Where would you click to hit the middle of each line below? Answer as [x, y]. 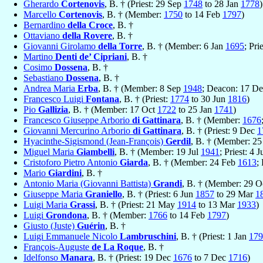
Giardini [65, 173]
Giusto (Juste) [50, 226]
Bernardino [45, 25]
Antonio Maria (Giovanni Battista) [88, 184]
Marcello [41, 15]
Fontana [102, 99]
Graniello [104, 194]
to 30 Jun [208, 99]
